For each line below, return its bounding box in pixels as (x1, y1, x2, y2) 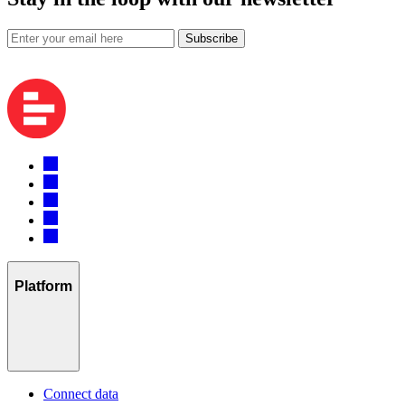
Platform (14, 278, 72, 294)
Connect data (43, 386, 118, 402)
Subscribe (185, 32, 238, 46)
